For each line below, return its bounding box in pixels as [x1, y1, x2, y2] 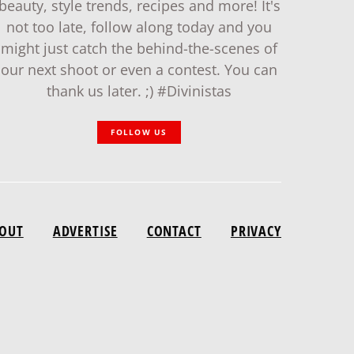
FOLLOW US [111, 126, 168, 137]
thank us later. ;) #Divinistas [47, 81, 232, 100]
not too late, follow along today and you [6, 17, 272, 36]
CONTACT [146, 220, 201, 240]
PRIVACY [230, 220, 281, 240]
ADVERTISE [52, 220, 118, 240]
